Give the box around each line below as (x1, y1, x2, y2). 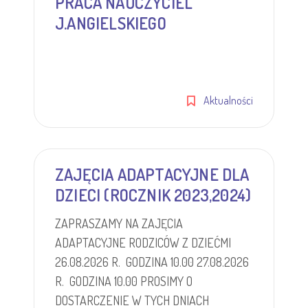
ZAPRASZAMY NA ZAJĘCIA (55, 216, 183, 231)
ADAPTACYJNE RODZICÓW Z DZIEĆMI (55, 235, 231, 250)
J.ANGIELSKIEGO (55, 12, 166, 34)
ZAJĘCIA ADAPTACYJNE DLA (55, 164, 250, 185)
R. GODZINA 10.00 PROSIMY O (55, 274, 192, 289)
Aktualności (203, 93, 253, 107)
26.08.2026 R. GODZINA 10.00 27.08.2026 (55, 254, 249, 269)
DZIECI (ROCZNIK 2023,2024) (55, 184, 252, 206)
